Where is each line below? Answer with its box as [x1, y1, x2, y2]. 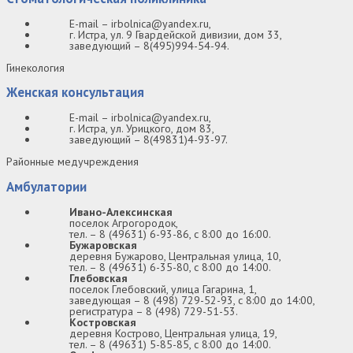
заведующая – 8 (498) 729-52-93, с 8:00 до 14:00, [69, 292, 315, 307]
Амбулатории [6, 178, 87, 196]
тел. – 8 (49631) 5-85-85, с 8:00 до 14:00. [69, 336, 271, 351]
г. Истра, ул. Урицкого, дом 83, [69, 121, 214, 136]
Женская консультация [6, 84, 144, 102]
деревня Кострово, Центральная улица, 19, [69, 325, 277, 340]
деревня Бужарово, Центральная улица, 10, [69, 248, 281, 263]
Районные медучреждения [6, 154, 139, 169]
